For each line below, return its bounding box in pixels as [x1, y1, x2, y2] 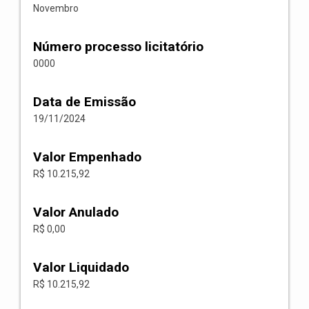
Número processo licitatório [33, 39, 203, 54]
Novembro [33, 3, 79, 14]
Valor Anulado [33, 204, 119, 220]
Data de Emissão [33, 94, 136, 110]
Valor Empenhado [33, 149, 141, 165]
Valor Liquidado [33, 259, 129, 275]
